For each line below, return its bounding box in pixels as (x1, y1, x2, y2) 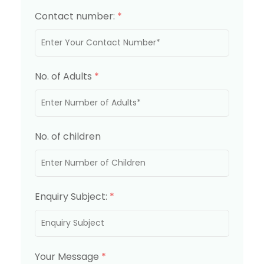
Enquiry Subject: (35, 189, 110, 203)
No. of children (35, 129, 101, 143)
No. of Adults (35, 69, 94, 83)
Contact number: (35, 9, 117, 23)
